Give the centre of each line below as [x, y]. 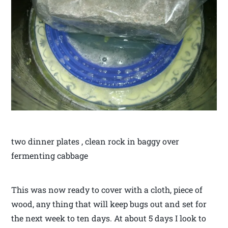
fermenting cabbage [50, 156]
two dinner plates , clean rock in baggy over [95, 141]
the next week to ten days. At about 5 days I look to [109, 218]
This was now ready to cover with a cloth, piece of [107, 190]
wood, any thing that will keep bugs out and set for [109, 204]
